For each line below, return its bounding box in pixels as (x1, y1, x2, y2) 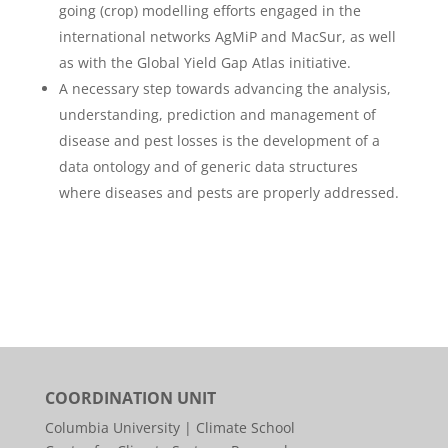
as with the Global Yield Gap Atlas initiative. (58, 53, 351, 73)
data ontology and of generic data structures (58, 157, 358, 177)
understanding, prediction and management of (58, 105, 376, 125)
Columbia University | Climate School (44, 418, 295, 438)
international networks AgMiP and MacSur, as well (58, 27, 396, 47)
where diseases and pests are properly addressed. (58, 183, 399, 203)
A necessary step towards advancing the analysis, (58, 79, 391, 99)
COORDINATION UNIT (44, 387, 216, 410)
